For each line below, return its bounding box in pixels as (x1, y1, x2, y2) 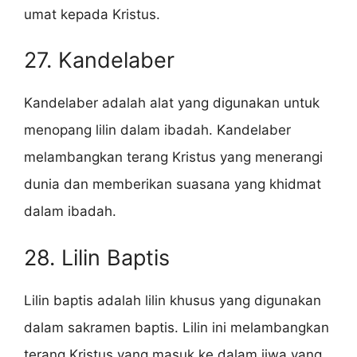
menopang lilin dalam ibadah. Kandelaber (24, 122, 291, 139)
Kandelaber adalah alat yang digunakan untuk (24, 95, 320, 112)
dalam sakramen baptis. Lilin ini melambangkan (24, 319, 329, 335)
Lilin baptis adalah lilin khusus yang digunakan (24, 292, 321, 308)
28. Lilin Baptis (24, 244, 170, 271)
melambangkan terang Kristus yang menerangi (24, 149, 323, 166)
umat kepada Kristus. (24, 6, 160, 22)
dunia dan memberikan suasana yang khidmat (24, 176, 321, 193)
